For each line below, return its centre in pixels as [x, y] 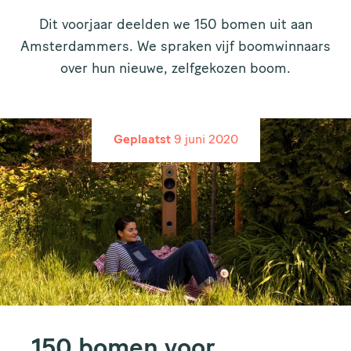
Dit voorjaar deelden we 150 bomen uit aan [175, 25]
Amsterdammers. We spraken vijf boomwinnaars [175, 47]
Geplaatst [142, 140]
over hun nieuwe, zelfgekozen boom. [175, 69]
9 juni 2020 [206, 140]
